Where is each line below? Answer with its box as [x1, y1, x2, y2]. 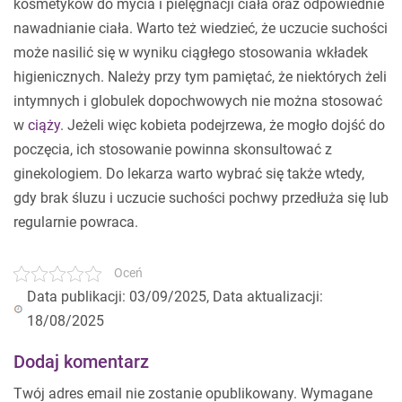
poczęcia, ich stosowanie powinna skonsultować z [13, 141, 332, 158]
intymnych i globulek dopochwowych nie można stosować [13, 92, 382, 109]
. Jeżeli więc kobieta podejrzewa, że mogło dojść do [60, 117, 385, 134]
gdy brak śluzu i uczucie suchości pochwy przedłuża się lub [13, 189, 389, 206]
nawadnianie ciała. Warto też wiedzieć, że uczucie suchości [13, 20, 388, 37]
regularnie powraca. [13, 214, 138, 231]
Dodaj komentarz [13, 351, 149, 372]
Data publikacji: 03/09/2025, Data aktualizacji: [27, 288, 323, 305]
